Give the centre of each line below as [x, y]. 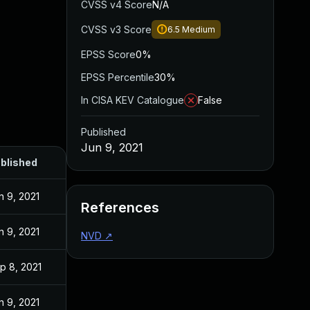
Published [103, 132]
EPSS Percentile [118, 77]
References [120, 208]
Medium [199, 29]
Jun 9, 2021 [112, 147]
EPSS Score [108, 54]
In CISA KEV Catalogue [133, 100]
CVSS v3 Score [116, 29]
